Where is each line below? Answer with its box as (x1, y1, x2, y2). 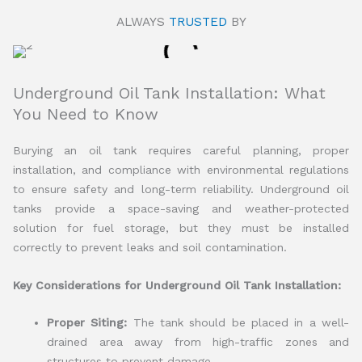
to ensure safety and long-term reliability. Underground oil (13, 183, 349, 196)
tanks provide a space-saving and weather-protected (13, 202, 349, 216)
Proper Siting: (47, 315, 128, 329)
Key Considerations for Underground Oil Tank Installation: (13, 278, 341, 292)
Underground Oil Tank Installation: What (13, 83, 326, 103)
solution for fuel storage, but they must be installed (13, 221, 349, 235)
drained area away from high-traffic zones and (47, 335, 349, 348)
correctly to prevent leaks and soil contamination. (13, 241, 287, 255)
